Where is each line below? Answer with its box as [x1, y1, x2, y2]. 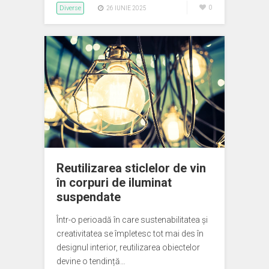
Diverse [59, 4, 81, 12]
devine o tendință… [56, 256, 125, 266]
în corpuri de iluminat [56, 175, 172, 190]
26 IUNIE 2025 [106, 5, 147, 11]
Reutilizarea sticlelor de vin [56, 161, 206, 175]
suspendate [56, 190, 121, 204]
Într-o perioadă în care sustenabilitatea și [56, 215, 208, 225]
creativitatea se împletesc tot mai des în [56, 229, 204, 238]
